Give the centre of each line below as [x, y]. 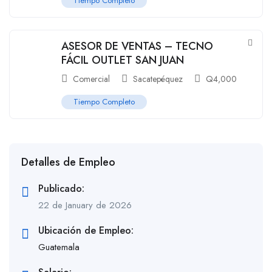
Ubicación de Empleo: [86, 230]
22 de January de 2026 [85, 205]
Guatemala [59, 247]
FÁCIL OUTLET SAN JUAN [123, 60]
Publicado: [61, 188]
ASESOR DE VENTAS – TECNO [137, 46]
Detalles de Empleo [68, 162]
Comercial [91, 79]
